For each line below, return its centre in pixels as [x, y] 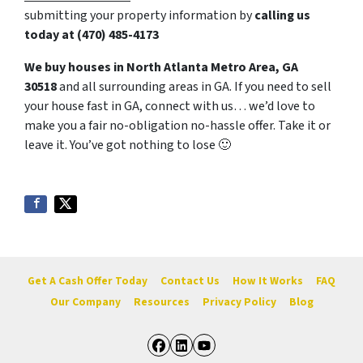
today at [51, 35]
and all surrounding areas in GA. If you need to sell [194, 87]
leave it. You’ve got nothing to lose [121, 145]
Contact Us [190, 280]
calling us [282, 16]
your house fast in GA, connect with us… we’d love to [170, 107]
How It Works [268, 280]
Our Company [85, 301]
